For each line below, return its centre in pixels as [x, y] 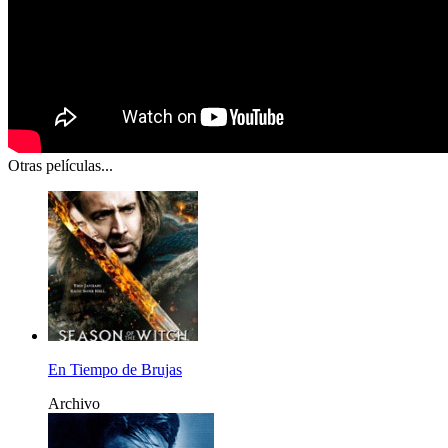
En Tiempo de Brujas [115, 370]
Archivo [74, 404]
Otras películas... [60, 166]
